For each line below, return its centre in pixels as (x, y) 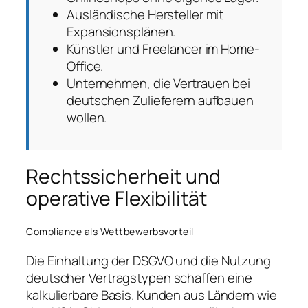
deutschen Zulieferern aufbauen (160, 101)
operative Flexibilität (117, 199)
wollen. (87, 118)
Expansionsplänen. (121, 32)
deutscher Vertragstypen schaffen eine (140, 278)
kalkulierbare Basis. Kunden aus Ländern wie (152, 295)
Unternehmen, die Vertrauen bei (158, 84)
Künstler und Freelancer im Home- (163, 49)
